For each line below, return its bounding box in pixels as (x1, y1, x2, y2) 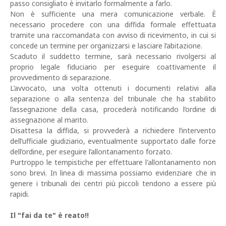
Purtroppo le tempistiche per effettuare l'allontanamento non (10, 157, 216, 167)
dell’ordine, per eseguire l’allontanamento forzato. (10, 147, 172, 157)
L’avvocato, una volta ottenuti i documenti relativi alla (10, 83, 216, 93)
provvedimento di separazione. (10, 73, 111, 83)
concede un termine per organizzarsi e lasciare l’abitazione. (10, 41, 202, 51)
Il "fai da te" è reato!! (10, 210, 89, 220)
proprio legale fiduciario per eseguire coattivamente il (10, 62, 216, 72)
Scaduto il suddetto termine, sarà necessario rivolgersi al (10, 51, 216, 62)
